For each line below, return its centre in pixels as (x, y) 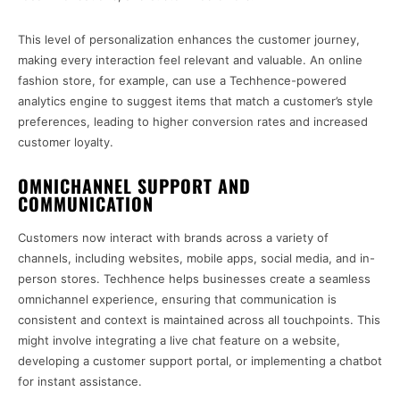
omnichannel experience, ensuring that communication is (177, 300)
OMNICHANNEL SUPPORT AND (134, 186)
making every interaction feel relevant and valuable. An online (190, 60)
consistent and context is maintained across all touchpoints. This (199, 320)
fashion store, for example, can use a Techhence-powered (182, 81)
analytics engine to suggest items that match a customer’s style (196, 101)
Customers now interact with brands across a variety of (173, 238)
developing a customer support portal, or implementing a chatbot (200, 361)
